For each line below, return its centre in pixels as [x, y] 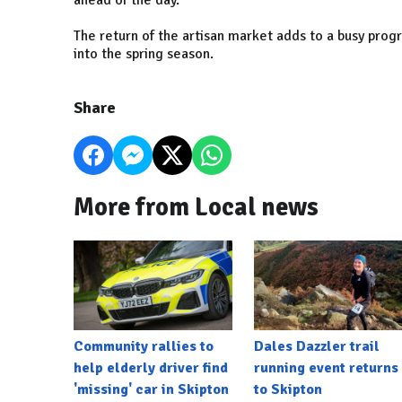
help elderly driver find [151, 367]
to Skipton [288, 389]
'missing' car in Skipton [151, 389]
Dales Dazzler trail [316, 346]
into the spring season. [144, 54]
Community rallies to [144, 346]
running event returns [326, 367]
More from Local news [196, 208]
